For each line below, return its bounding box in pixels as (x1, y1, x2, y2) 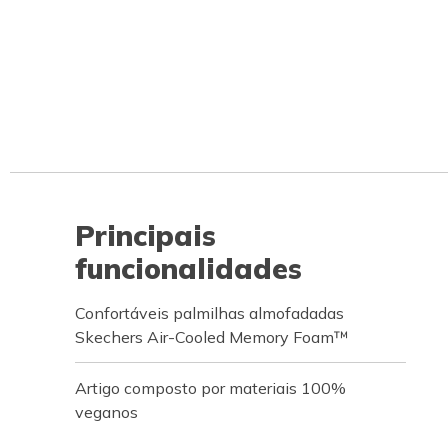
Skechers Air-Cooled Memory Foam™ (75, 327, 349, 347)
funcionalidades (75, 251, 302, 286)
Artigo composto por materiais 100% (75, 378, 346, 398)
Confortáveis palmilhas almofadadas (75, 303, 344, 323)
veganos (75, 402, 138, 422)
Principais (75, 218, 216, 253)
